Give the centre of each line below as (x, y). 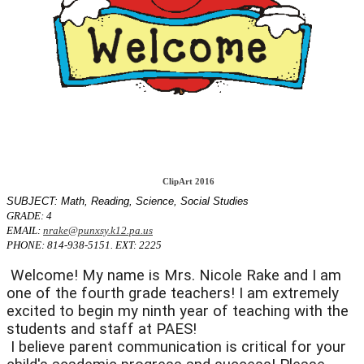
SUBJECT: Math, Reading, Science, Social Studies (128, 201)
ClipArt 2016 (187, 181)
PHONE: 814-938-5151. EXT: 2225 (84, 245)
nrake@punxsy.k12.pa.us (98, 230)
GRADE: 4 (29, 215)
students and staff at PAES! (104, 329)
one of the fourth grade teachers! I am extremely (173, 293)
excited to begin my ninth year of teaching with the (178, 311)
